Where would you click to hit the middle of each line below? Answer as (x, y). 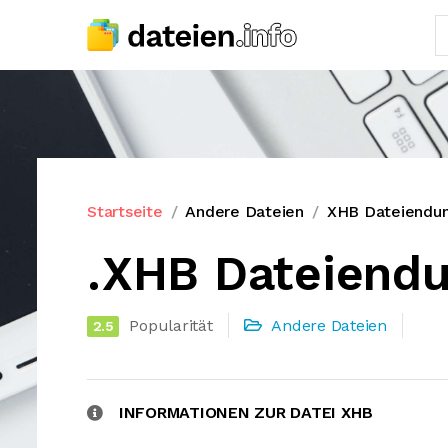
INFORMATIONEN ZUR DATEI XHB (245, 412)
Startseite (125, 211)
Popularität (171, 325)
